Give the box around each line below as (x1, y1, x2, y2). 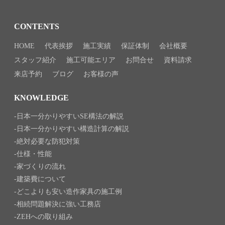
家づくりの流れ (17, 162, 66, 170)
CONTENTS (14, 22, 60, 31)
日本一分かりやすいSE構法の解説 (17, 112, 124, 120)
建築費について (17, 175, 66, 183)
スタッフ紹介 (14, 56, 57, 64)
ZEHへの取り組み (17, 212, 73, 220)
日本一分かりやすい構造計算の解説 (17, 125, 130, 133)
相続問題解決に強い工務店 (17, 200, 101, 208)
